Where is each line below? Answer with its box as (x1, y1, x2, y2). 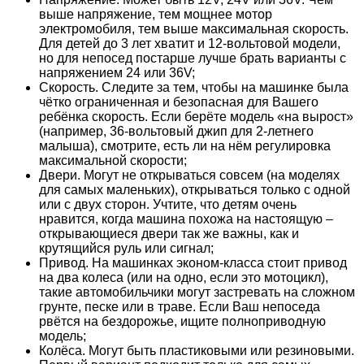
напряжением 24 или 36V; (39, 65, 195, 80)
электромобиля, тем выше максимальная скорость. (39, 21, 349, 36)
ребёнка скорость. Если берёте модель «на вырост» (39, 109, 353, 123)
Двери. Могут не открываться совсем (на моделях (39, 167, 340, 182)
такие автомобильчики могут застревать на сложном (39, 284, 355, 299)
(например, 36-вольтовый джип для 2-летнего (39, 123, 314, 138)
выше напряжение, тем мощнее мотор (39, 6, 272, 21)
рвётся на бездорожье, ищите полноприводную (39, 314, 326, 328)
